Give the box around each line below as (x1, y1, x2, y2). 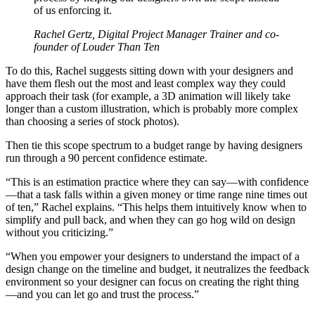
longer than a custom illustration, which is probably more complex (6, 103, 298, 115)
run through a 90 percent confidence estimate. (6, 152, 210, 165)
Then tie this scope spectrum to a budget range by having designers (6, 139, 302, 152)
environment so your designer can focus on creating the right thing (6, 276, 299, 288)
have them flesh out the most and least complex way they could (6, 77, 285, 90)
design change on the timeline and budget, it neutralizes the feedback (6, 263, 309, 276)
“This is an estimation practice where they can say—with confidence (6, 176, 309, 188)
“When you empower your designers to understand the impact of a (6, 250, 300, 263)
